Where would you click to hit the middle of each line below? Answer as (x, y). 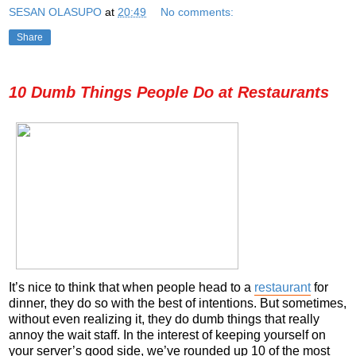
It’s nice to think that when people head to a (132, 287)
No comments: (197, 12)
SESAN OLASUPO (55, 12)
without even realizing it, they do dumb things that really (164, 319)
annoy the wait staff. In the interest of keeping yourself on (167, 335)
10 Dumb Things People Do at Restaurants (169, 92)
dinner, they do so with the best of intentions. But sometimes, (178, 303)
